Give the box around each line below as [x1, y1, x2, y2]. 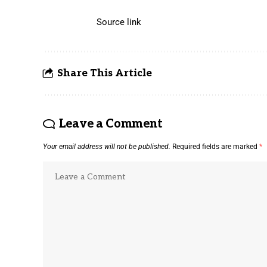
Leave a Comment [58, 116, 163, 131]
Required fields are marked [172, 142, 259, 151]
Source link [97, 16, 142, 27]
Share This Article [57, 67, 152, 79]
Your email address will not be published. [43, 142, 170, 151]
